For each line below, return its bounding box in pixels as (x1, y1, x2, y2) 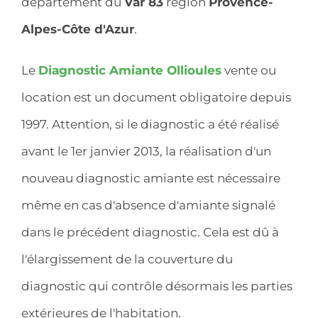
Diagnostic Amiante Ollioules (38, 62, 221, 77)
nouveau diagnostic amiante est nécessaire (21, 170, 280, 185)
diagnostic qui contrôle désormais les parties (21, 278, 292, 293)
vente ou (221, 62, 276, 77)
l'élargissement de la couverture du (21, 251, 233, 266)
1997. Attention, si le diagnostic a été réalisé (21, 116, 279, 131)
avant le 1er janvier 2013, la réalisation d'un (21, 143, 271, 158)
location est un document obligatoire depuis (21, 89, 291, 104)
